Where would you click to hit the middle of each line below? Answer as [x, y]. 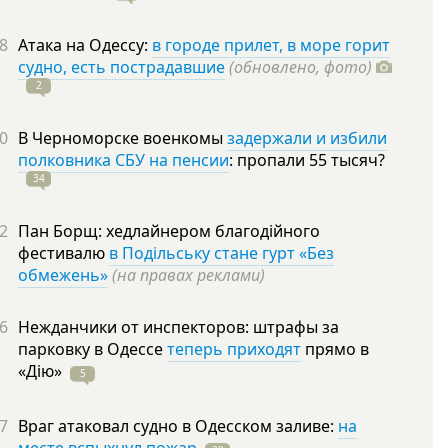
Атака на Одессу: [85, 45]
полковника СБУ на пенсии [123, 160]
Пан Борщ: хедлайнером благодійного [169, 231]
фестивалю [63, 253]
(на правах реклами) [188, 275]
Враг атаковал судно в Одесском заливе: [178, 426]
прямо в [335, 349]
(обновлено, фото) [300, 67]
